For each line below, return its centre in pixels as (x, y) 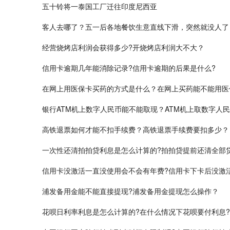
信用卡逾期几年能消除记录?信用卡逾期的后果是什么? (129, 68)
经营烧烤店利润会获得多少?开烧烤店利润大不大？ (123, 47)
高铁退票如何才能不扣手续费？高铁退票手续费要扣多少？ (136, 129)
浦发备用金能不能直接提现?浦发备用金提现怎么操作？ (130, 191)
